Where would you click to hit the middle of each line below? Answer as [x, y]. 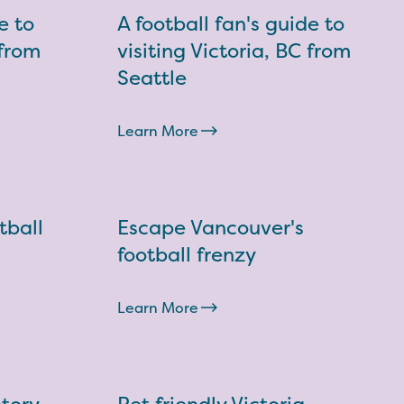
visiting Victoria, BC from [234, 50]
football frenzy [187, 254]
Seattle [152, 78]
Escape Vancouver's [211, 227]
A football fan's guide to [231, 23]
